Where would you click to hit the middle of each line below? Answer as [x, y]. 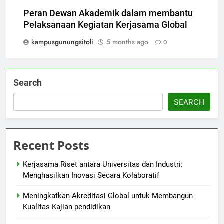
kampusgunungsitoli [62, 42]
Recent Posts [51, 145]
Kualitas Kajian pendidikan [67, 207]
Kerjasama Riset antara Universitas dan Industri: [103, 165]
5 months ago [127, 42]
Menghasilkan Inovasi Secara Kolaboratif [91, 176]
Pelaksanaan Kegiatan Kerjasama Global [105, 25]
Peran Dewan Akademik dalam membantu [108, 14]
